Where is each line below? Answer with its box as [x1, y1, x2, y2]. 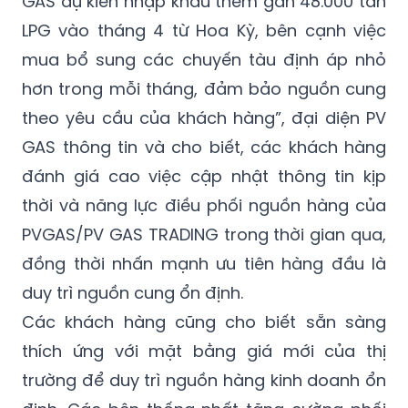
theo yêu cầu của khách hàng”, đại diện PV [22, 106, 386, 129]
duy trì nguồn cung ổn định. [22, 280, 243, 304]
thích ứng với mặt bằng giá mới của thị [22, 339, 386, 362]
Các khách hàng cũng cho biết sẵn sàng [22, 310, 386, 333]
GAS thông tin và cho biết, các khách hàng [22, 135, 386, 158]
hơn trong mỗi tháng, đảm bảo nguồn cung [22, 76, 386, 100]
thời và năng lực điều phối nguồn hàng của [22, 193, 386, 217]
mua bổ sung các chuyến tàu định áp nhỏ [22, 47, 386, 71]
